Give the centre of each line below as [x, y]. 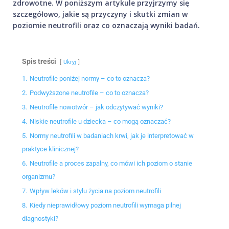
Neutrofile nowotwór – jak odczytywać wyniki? [96, 107]
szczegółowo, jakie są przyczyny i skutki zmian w [100, 14]
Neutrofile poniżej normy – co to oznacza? [90, 79]
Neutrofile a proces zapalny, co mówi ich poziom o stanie [111, 164]
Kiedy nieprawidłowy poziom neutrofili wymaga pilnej [105, 205]
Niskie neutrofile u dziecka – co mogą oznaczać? [100, 122]
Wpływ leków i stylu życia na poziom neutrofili [95, 191]
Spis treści [39, 62]
